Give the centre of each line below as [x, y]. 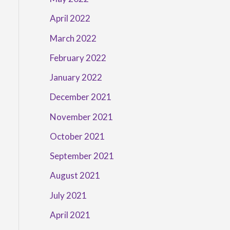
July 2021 [68, 195]
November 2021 [81, 117]
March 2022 [73, 38]
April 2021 [70, 215]
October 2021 [77, 136]
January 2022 [76, 78]
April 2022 [70, 18]
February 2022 [78, 57]
